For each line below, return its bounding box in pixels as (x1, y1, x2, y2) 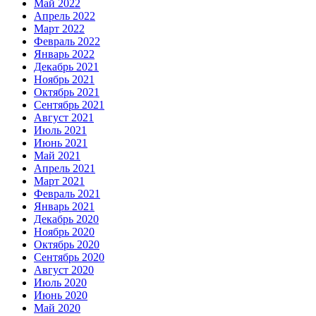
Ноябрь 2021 (34, 73, 95, 85)
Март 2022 (34, 22, 85, 35)
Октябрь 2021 (34, 85, 99, 98)
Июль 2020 (34, 276, 87, 288)
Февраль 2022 (34, 35, 100, 47)
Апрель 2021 (34, 162, 95, 174)
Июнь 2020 (34, 288, 87, 301)
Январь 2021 (34, 200, 95, 212)
